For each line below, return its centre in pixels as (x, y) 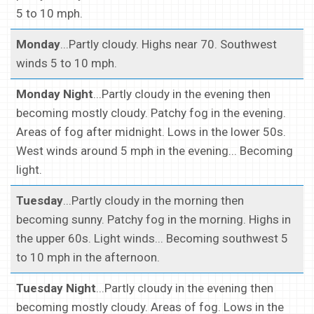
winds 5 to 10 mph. (67, 63)
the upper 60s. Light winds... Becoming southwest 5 (152, 239)
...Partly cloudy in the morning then (153, 201)
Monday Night (55, 94)
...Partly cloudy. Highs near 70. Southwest (169, 45)
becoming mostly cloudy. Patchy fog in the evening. (151, 113)
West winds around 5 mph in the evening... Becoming (155, 151)
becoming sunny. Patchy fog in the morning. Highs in (153, 220)
